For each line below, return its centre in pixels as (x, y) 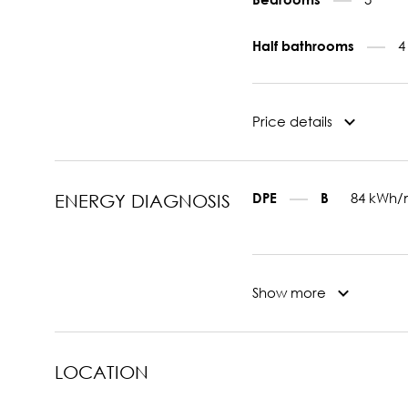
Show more (289, 292)
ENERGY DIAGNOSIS (143, 200)
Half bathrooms (305, 45)
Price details (292, 121)
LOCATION (102, 372)
